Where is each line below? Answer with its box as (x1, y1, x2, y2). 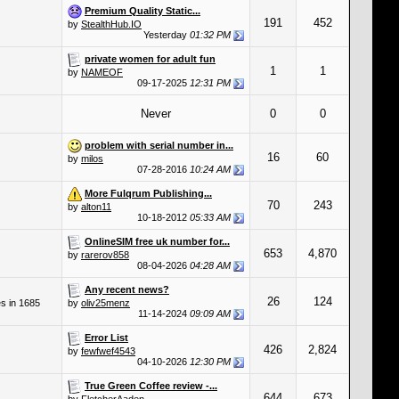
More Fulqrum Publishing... (85, 187, 212, 199)
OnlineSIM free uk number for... (85, 235, 230, 247)
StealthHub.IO (81, 19, 142, 29)
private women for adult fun (85, 53, 216, 64)
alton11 (81, 201, 111, 212)
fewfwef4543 (81, 346, 135, 356)
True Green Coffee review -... (85, 379, 217, 391)
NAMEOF (81, 67, 123, 77)
